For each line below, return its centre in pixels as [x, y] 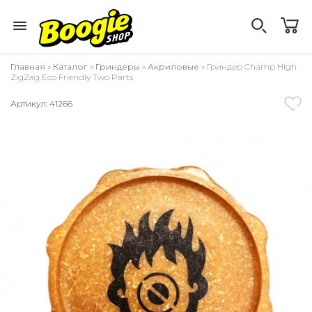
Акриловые [173, 67]
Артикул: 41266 [41, 103]
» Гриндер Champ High [248, 67]
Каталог [70, 67]
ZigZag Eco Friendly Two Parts [72, 77]
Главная [28, 67]
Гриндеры [118, 67]
